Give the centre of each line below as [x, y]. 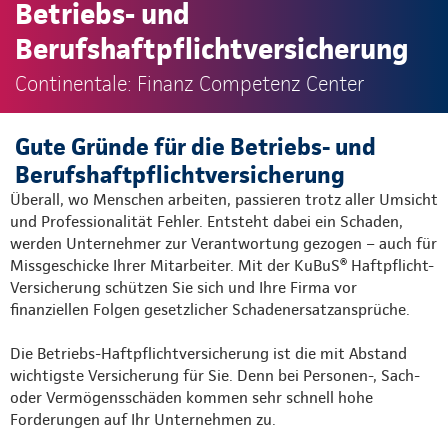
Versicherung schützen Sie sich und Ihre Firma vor [183, 287]
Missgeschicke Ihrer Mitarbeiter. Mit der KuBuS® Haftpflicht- [222, 265]
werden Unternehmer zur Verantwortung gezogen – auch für [223, 243]
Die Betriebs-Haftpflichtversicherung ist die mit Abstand [208, 353]
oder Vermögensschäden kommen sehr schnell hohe [191, 397]
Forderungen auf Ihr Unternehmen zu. [145, 419]
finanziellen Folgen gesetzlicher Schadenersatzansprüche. [210, 309]
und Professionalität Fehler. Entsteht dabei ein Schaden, [206, 221]
